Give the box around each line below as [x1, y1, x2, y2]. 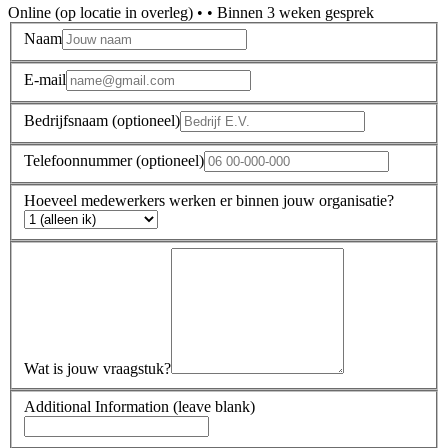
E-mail [24, 71, 66, 89]
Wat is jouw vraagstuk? [24, 360, 171, 378]
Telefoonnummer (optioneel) [24, 152, 204, 170]
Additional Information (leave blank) [24, 398, 255, 416]
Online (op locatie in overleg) [8, 3, 193, 21]
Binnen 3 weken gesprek [217, 3, 374, 21]
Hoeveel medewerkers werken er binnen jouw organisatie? [24, 191, 394, 209]
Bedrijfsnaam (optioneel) [24, 111, 180, 129]
